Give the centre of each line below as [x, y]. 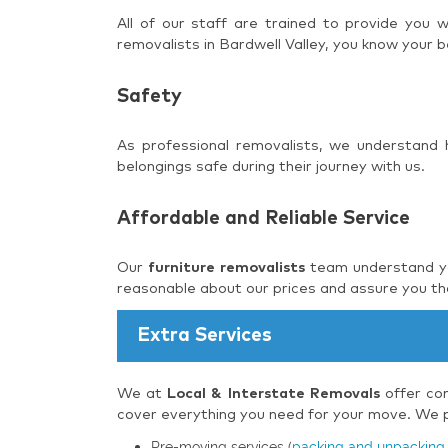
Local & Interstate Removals [273, 393]
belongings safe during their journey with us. [271, 166]
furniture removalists [226, 267]
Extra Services [204, 335]
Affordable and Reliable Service [263, 218]
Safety [149, 96]
